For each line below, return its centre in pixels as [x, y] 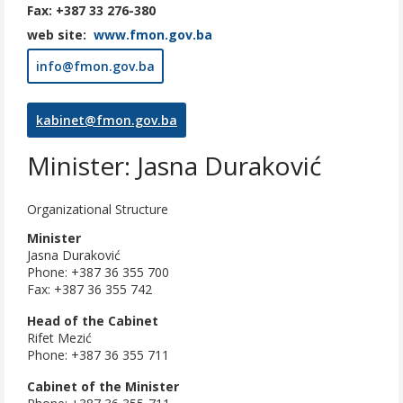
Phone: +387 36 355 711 [98, 355]
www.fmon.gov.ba [153, 35]
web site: [58, 35]
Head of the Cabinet [93, 321]
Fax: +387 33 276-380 [91, 11]
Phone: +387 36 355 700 [98, 273]
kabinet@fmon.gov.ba [107, 121]
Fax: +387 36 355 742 [90, 290]
